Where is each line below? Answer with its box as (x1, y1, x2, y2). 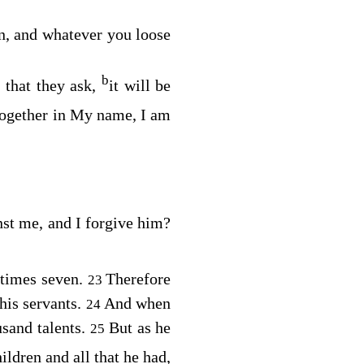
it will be (109, 76, 171, 95)
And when (104, 294, 171, 313)
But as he (108, 318, 171, 337)
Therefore (106, 270, 171, 288)
